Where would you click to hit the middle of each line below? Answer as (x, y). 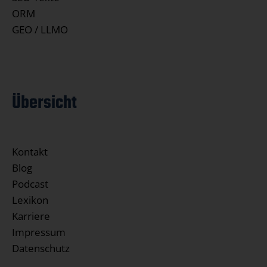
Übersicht (44, 103)
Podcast (30, 184)
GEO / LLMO (40, 30)
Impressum (39, 232)
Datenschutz (41, 249)
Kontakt (30, 152)
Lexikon (30, 200)
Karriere (31, 216)
